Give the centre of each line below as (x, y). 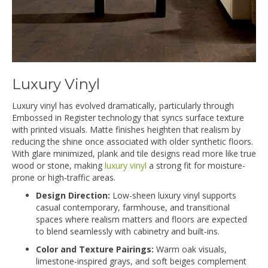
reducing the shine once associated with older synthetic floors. (133, 141)
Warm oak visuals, (190, 249)
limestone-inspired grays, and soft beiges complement (141, 261)
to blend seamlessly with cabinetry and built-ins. (128, 231)
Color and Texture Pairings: (95, 249)
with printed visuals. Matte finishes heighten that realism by (126, 129)
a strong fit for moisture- (196, 165)
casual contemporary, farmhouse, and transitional (133, 207)
